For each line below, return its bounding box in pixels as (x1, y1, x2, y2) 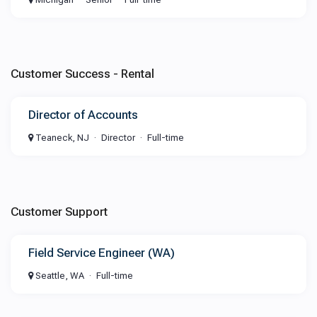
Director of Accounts (28, 108, 138, 122)
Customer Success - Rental (11, 67, 154, 81)
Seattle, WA (33, 270, 84, 281)
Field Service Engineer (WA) (28, 246, 175, 260)
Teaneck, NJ (33, 132, 89, 143)
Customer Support (11, 204, 108, 219)
